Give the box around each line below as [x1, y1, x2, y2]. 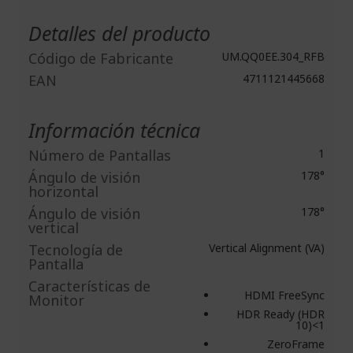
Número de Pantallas [28, 146, 171, 165]
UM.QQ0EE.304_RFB [219, 49, 325, 64]
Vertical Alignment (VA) [206, 240, 325, 255]
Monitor [28, 291, 84, 310]
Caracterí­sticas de [28, 277, 150, 295]
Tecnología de [28, 240, 123, 259]
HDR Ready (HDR [236, 307, 325, 321]
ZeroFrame [267, 336, 325, 351]
